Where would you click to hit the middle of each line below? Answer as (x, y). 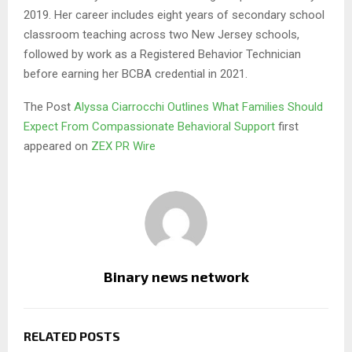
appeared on (57, 147)
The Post (49, 107)
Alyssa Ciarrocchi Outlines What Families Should (198, 107)
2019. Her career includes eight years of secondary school (174, 15)
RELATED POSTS (72, 336)
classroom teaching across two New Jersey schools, (161, 35)
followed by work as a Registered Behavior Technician (162, 55)
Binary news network (176, 277)
